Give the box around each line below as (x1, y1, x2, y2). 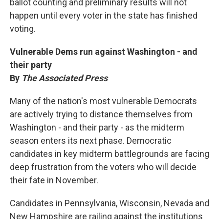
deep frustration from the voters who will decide (10, 162, 197, 172)
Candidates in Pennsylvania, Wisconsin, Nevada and (10, 198, 209, 208)
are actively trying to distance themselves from (10, 109, 193, 119)
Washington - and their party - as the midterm (10, 122, 184, 132)
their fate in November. (10, 175, 98, 185)
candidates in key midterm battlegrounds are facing (10, 149, 209, 159)
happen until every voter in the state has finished (10, 10, 197, 21)
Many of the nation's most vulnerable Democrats (10, 96, 197, 106)
